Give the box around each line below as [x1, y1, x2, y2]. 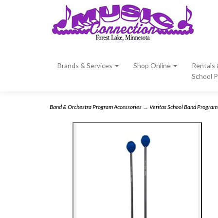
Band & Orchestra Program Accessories [50, 103, 142, 110]
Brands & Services [57, 61, 114, 70]
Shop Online [133, 61, 172, 70]
